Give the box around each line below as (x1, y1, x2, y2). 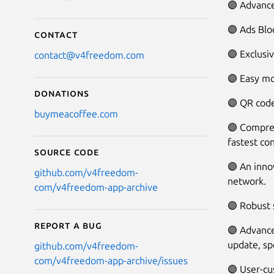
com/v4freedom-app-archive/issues (34, 255, 188, 267)
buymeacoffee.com (34, 108, 118, 120)
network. (228, 176, 266, 187)
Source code (34, 146, 99, 158)
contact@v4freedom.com (34, 50, 144, 61)
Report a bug (34, 220, 102, 231)
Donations (34, 87, 90, 99)
